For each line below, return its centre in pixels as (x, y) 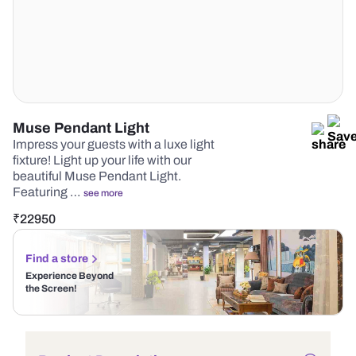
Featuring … (48, 192)
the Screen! (51, 288)
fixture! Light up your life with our (102, 160)
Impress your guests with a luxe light (114, 144)
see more (103, 193)
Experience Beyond (70, 276)
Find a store (57, 259)
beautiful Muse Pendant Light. (97, 176)
